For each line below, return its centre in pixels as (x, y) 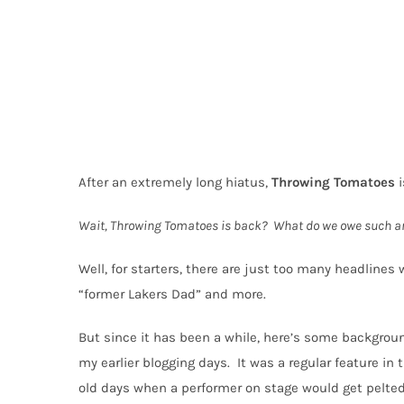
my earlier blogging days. (154, 362)
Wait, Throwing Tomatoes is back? (173, 225)
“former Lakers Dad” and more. (172, 294)
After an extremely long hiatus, (175, 182)
